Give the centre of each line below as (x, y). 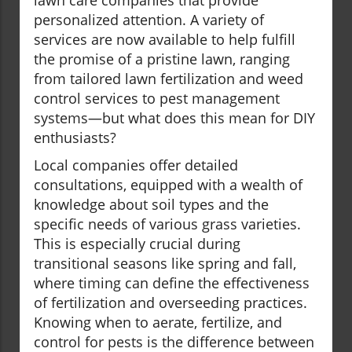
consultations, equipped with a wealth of (168, 185)
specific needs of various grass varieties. (167, 224)
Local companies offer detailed (136, 165)
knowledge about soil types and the (151, 205)
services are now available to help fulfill (165, 40)
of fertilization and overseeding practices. (170, 303)
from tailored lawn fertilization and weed (169, 79)
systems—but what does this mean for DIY (174, 118)
